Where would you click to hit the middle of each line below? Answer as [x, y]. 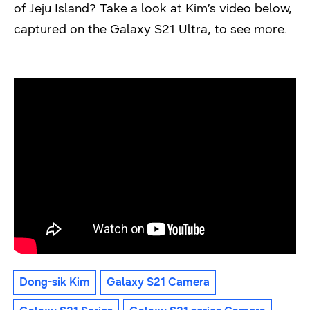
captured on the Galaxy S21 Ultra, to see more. [151, 29]
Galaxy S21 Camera [158, 282]
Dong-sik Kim [55, 282]
